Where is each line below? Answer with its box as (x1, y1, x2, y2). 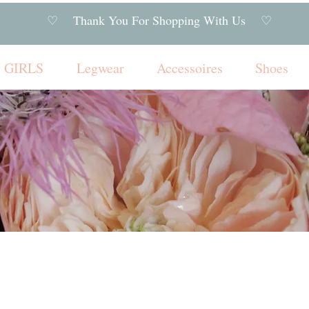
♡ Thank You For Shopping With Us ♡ (35, 12, 288, 28)
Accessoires (156, 59, 223, 77)
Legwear (76, 59, 124, 77)
